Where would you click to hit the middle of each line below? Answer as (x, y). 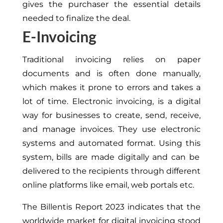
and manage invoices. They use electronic (111, 129)
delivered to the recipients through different (111, 171)
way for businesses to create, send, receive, (111, 115)
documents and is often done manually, (111, 73)
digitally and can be (157, 157)
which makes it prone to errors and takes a (111, 87)
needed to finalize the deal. (76, 18)
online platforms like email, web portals (101, 185)
